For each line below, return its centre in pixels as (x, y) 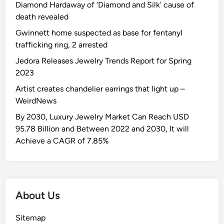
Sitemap (31, 218)
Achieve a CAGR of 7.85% (62, 141)
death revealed (42, 17)
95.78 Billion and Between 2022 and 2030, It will (102, 129)
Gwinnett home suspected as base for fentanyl (99, 33)
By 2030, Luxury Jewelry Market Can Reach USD (102, 117)
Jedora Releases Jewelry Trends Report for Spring (104, 61)
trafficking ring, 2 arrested (62, 45)
